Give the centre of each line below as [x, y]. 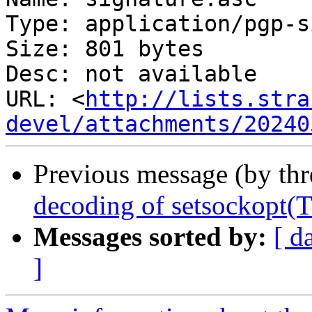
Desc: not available [131, 74]
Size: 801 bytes [105, 49]
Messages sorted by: [150, 237]
